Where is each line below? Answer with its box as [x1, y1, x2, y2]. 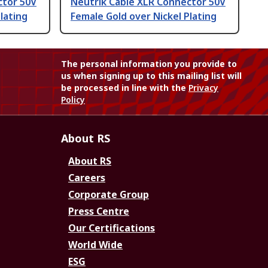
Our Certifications [68, 221, 155, 235]
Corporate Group [68, 188, 149, 202]
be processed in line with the [61, 82, 188, 94]
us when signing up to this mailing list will [61, 70, 242, 82]
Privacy [188, 82, 218, 94]
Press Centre [68, 205, 129, 218]
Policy [61, 94, 85, 106]
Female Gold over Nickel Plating [71, 10, 217, 23]
